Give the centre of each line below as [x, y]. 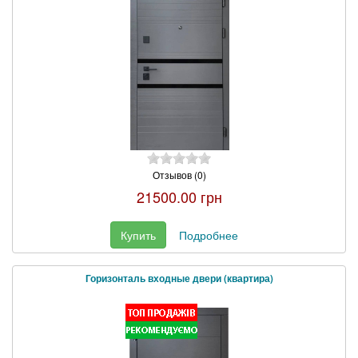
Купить [138, 235]
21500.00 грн [179, 196]
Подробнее [208, 235]
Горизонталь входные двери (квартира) [179, 278]
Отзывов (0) [179, 174]
